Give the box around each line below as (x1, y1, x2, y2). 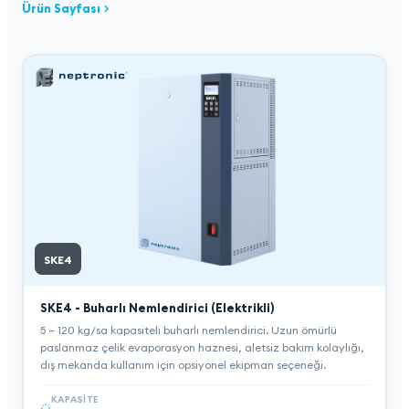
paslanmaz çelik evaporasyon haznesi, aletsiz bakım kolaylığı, (39, 340, 364, 354)
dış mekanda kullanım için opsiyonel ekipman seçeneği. (39, 357, 326, 372)
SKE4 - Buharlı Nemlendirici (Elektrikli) (39, 299, 274, 315)
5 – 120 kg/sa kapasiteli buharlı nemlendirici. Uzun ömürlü (39, 322, 337, 337)
